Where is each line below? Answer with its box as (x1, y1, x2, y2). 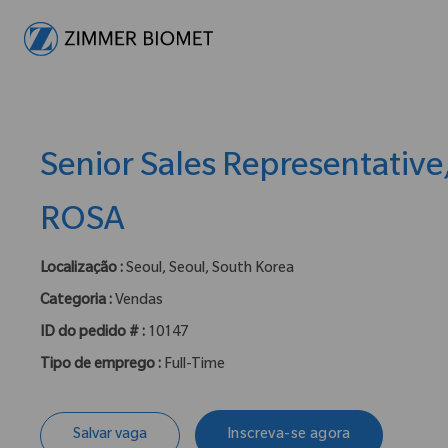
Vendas (115, 294, 163, 311)
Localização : (40, 262, 123, 279)
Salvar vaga (73, 427, 147, 444)
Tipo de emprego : (40, 358, 164, 375)
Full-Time (164, 358, 225, 375)
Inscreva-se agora (227, 427, 351, 444)
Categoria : (40, 294, 115, 311)
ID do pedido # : (40, 326, 148, 343)
